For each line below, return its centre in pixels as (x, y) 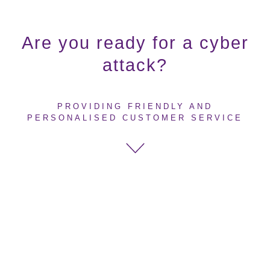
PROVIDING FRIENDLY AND (135, 107)
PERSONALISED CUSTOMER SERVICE (135, 118)
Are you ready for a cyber (135, 43)
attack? (135, 65)
